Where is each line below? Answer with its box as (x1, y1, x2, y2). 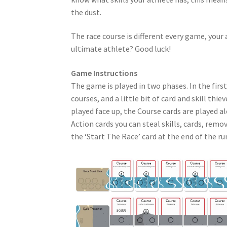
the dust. (71, 7, 102, 17)
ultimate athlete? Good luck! (71, 44, 171, 54)
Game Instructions (71, 67, 138, 78)
